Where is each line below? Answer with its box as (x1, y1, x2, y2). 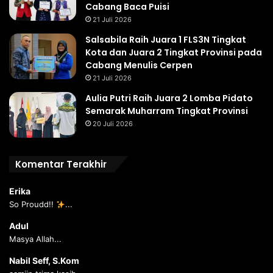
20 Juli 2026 (93, 119, 133, 129)
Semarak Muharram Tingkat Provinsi (85, 105, 248, 118)
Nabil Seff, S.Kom (9, 255, 79, 266)
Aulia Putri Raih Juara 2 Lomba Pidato (85, 92, 253, 105)
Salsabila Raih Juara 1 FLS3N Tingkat (85, 34, 246, 46)
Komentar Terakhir (15, 158, 107, 171)
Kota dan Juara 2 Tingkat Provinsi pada (85, 46, 262, 59)
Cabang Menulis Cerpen (85, 59, 193, 72)
